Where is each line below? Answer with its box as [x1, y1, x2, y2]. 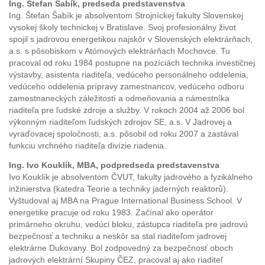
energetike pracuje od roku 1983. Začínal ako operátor [9, 208, 214, 218]
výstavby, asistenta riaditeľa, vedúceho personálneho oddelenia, [9, 70, 248, 79]
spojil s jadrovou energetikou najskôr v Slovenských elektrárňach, [9, 34, 253, 44]
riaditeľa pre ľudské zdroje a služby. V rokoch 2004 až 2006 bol [9, 105, 244, 115]
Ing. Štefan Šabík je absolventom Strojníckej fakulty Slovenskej [9, 11, 243, 20]
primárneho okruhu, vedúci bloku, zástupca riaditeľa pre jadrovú [9, 220, 248, 230]
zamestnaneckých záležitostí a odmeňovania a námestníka [9, 93, 230, 103]
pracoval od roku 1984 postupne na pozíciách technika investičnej [9, 58, 255, 67]
